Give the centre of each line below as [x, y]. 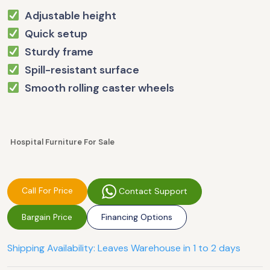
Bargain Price [47, 217]
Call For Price [47, 190]
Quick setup [53, 34]
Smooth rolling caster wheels [97, 88]
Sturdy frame [56, 52]
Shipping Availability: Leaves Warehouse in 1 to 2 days [124, 248]
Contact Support [152, 191]
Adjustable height [68, 16]
